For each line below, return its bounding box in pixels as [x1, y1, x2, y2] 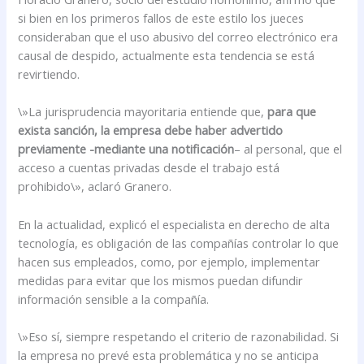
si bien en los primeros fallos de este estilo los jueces [18, 9, 305, 26]
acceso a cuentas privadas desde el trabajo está [18, 159, 280, 176]
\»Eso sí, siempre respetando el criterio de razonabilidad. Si [18, 328, 340, 344]
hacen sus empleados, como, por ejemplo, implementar [18, 253, 321, 270]
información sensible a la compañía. [18, 290, 210, 307]
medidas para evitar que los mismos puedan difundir [18, 271, 304, 288]
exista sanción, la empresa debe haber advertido [18, 122, 284, 139]
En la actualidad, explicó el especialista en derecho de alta [18, 215, 331, 232]
